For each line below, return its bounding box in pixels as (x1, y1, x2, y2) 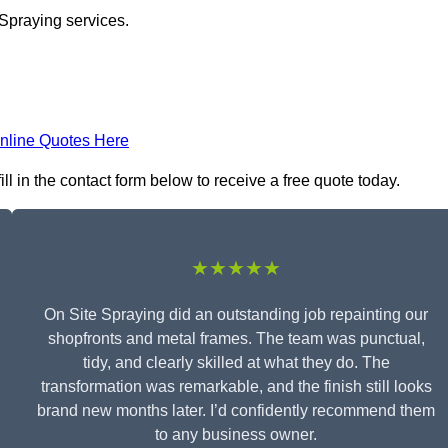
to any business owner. (155, 426, 317, 444)
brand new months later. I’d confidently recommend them (37, 402, 435, 420)
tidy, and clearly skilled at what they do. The (82, 354, 390, 372)
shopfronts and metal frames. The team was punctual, (47, 330, 425, 348)
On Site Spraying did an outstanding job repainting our (44, 306, 428, 324)
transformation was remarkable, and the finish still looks (40, 378, 432, 396)
